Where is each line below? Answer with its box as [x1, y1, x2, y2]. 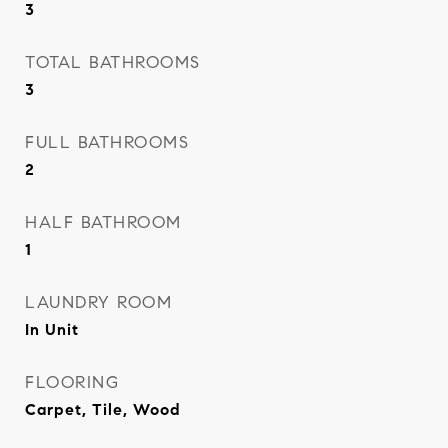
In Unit [25, 320, 79, 339]
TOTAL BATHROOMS [25, 52, 201, 73]
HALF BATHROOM [25, 212, 182, 233]
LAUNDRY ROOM [25, 292, 172, 313]
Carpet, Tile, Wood [25, 400, 181, 419]
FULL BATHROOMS [25, 132, 189, 153]
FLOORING [25, 372, 119, 393]
